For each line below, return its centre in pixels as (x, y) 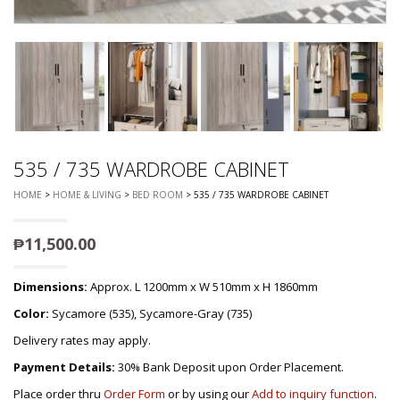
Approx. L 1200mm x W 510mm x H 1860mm (203, 287)
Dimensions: (50, 287)
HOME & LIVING (87, 195)
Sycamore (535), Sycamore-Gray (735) (150, 314)
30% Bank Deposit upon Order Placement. (229, 367)
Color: (31, 314)
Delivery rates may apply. (82, 341)
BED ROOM (158, 195)
